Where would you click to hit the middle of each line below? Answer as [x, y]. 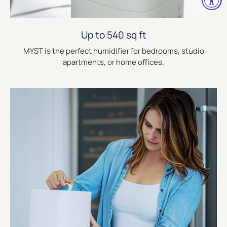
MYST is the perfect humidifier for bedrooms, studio [113, 51]
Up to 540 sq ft [113, 35]
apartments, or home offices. [113, 62]
